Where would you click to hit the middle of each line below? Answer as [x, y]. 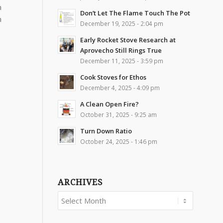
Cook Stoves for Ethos [113, 77]
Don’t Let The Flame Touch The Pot [135, 13]
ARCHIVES [80, 182]
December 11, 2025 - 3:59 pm [121, 61]
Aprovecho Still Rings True [121, 50]
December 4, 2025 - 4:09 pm [120, 88]
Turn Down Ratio [106, 131]
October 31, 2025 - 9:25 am [118, 114]
